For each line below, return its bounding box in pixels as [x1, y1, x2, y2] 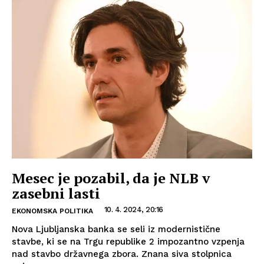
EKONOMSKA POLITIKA [12, 207, 93, 216]
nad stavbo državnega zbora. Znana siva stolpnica [12, 249, 232, 260]
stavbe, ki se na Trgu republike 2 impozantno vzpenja [12, 236, 245, 247]
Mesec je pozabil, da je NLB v [12, 169, 210, 188]
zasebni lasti [12, 184, 100, 203]
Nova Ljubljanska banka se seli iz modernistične [12, 224, 220, 235]
